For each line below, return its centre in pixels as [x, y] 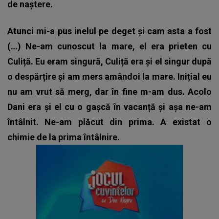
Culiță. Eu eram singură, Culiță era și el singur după [109, 61]
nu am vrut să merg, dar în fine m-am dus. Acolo [109, 91]
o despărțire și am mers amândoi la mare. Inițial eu [109, 76]
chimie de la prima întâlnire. [64, 137]
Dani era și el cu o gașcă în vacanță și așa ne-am [109, 107]
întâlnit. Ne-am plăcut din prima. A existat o [109, 122]
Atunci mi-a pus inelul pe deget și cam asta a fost [109, 31]
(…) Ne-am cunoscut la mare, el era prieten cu [109, 46]
